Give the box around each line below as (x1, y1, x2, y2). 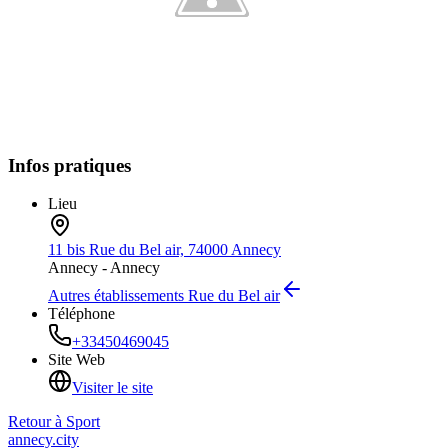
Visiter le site (72, 379, 153, 397)
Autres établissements (48, 287, 188, 305)
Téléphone (48, 305, 115, 323)
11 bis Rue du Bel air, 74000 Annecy (48, 241, 281, 259)
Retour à (8, 413, 66, 431)
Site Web (48, 351, 105, 369)
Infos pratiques (8, 154, 131, 176)
